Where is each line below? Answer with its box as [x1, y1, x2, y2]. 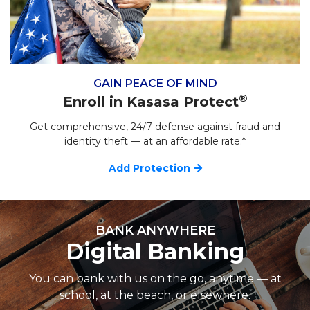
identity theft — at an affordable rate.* [64, 135, 246, 148]
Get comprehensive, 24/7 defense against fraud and [30, 120, 280, 134]
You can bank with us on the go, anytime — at [28, 271, 282, 285]
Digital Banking [66, 238, 244, 266]
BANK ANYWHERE [95, 223, 215, 239]
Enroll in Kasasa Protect [62, 93, 239, 111]
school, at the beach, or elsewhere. [60, 288, 250, 302]
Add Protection [108, 162, 190, 175]
